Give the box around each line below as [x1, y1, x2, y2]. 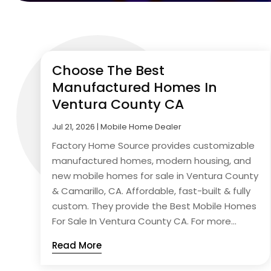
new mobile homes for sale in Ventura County [52, 169, 259, 182]
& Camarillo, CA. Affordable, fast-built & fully [52, 184, 251, 197]
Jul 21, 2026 [52, 120, 96, 132]
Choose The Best [52, 60, 165, 80]
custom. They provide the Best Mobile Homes [52, 199, 257, 212]
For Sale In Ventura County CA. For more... [52, 214, 237, 227]
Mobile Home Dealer [100, 120, 182, 132]
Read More [52, 238, 102, 252]
